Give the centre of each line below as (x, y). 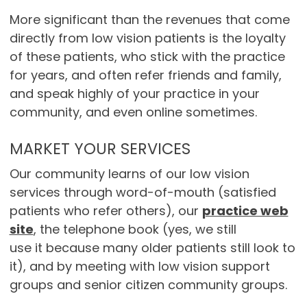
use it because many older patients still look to (152, 248)
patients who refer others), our (106, 211)
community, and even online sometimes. (133, 112)
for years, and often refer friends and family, (145, 75)
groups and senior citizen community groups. (148, 285)
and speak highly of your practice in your (134, 94)
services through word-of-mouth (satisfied (143, 193)
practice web (245, 211)
